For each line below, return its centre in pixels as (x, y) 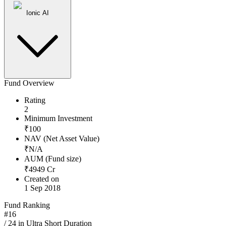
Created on (42, 179)
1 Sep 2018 (42, 188)
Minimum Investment (58, 119)
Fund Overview (29, 83)
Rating (35, 100)
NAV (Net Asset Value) (62, 139)
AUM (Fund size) (53, 159)
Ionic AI (38, 13)
